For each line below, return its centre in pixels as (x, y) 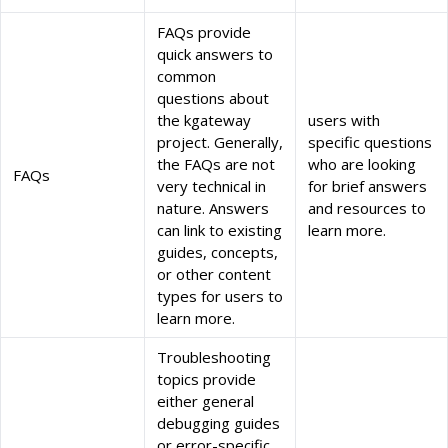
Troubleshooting (214, 357)
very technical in (211, 186)
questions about (213, 98)
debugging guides (218, 423)
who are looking (362, 164)
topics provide (206, 379)
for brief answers (367, 186)
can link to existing (219, 230)
